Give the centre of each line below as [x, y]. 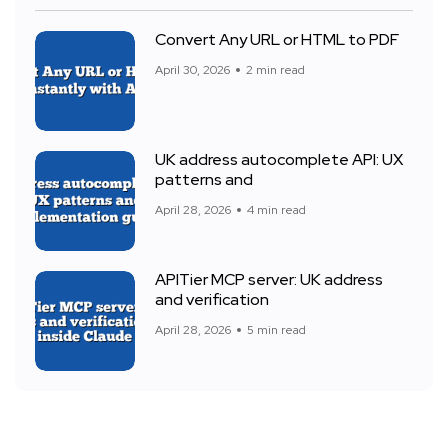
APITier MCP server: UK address [269, 280]
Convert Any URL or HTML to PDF [277, 40]
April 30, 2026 [192, 69]
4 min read [276, 209]
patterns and [204, 180]
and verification [212, 300]
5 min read [276, 329]
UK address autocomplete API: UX [279, 160]
